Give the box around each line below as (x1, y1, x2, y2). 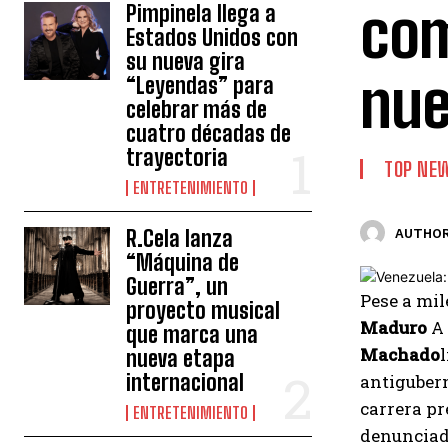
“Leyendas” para (126, 72, 275, 99)
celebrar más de (126, 96, 268, 123)
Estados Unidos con (126, 24, 299, 51)
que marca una (126, 321, 259, 348)
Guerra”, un (126, 273, 229, 300)
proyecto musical (126, 297, 281, 324)
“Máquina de (126, 249, 240, 276)
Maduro (360, 316, 427, 339)
